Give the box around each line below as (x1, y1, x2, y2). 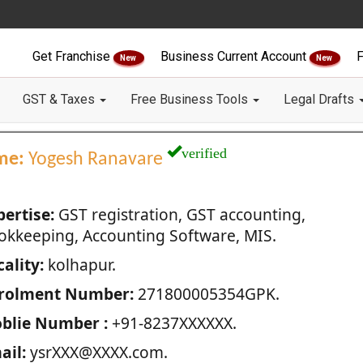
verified (181, 142, 227, 160)
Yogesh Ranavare (23, 150, 167, 169)
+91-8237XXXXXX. (107, 312, 237, 334)
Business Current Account (160, 49, 310, 64)
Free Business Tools (130, 92, 251, 107)
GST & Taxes (23, 92, 98, 107)
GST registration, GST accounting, (53, 203, 305, 225)
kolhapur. (43, 254, 116, 275)
